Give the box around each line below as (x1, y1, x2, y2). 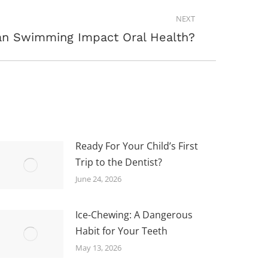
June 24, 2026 (75, 173, 122, 184)
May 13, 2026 (75, 242, 122, 253)
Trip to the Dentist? (75, 155, 163, 169)
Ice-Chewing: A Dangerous (75, 208, 193, 221)
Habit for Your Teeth (75, 224, 168, 237)
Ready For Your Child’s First (75, 139, 199, 153)
